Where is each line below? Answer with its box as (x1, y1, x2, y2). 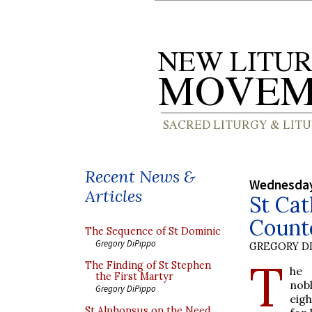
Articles (85, 185, 142, 207)
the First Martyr (95, 270, 173, 283)
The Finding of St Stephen (85, 259, 211, 272)
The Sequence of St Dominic (85, 225, 221, 237)
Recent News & (85, 166, 195, 187)
